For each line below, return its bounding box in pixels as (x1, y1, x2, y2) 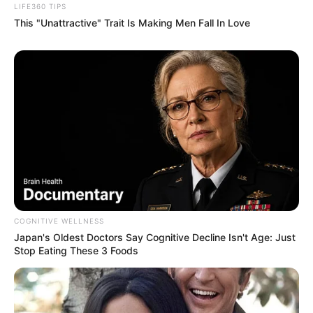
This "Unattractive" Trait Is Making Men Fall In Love (14, 17, 250, 29)
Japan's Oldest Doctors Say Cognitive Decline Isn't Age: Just (14, 231, 296, 243)
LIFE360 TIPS (14, 2, 66, 11)
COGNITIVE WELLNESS (14, 216, 104, 225)
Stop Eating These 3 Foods (14, 244, 138, 256)
